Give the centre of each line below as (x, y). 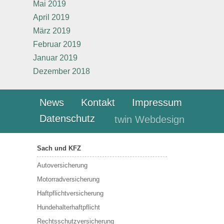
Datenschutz (67, 118)
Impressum (157, 102)
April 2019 (51, 17)
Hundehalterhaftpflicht (68, 207)
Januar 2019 (55, 58)
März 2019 (52, 31)
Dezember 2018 (61, 71)
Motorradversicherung (68, 179)
